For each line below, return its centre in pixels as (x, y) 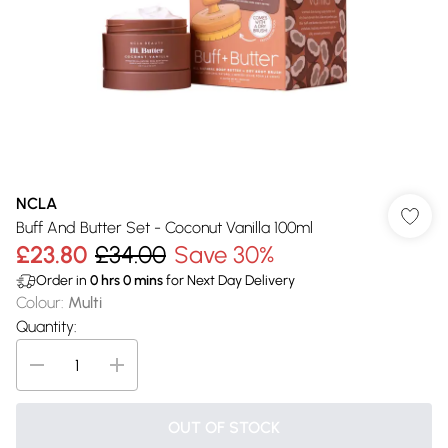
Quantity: (46, 326)
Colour (38, 302)
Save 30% (224, 254)
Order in (63, 280)
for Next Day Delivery (229, 280)
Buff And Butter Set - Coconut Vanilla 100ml (164, 227)
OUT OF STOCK (224, 427)
